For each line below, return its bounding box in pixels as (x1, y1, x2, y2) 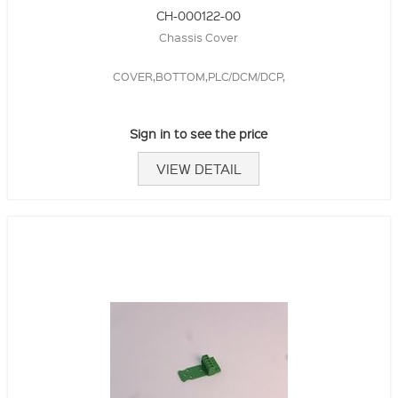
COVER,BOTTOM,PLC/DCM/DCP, (112, 68, 285, 84)
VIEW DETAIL (156, 159, 242, 178)
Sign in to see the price (130, 124, 268, 141)
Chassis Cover (159, 28, 239, 44)
